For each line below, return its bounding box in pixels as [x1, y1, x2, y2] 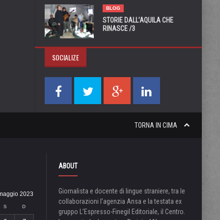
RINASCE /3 [103, 25, 135, 32]
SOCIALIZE [52, 52, 79, 62]
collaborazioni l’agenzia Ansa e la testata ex [58, 197, 182, 205]
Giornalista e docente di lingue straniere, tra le [58, 187, 185, 195]
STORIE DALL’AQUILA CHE [103, 16, 173, 24]
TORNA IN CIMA [135, 121, 179, 129]
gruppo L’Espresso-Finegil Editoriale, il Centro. [58, 208, 185, 216]
